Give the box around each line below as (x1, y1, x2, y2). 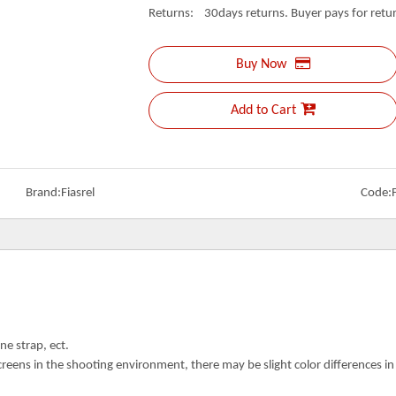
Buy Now (236, 57, 286, 72)
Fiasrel (60, 187, 95, 200)
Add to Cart (231, 103, 296, 118)
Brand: (25, 187, 61, 200)
